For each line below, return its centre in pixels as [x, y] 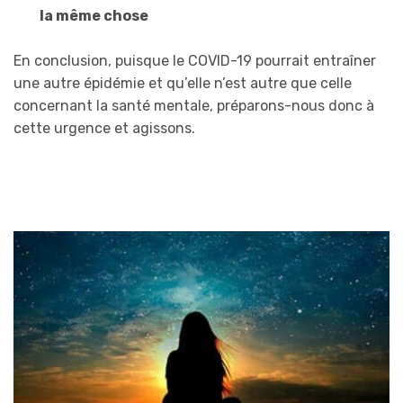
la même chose [94, 15]
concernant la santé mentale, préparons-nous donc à [194, 106]
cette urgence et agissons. [104, 129]
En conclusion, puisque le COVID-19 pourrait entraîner [195, 61]
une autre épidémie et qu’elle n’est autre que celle [183, 84]
